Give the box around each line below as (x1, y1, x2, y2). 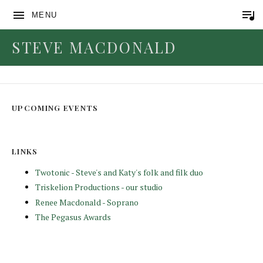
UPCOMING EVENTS (12, 103, 99, 113)
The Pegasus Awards (35, 211, 111, 222)
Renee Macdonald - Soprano (35, 196, 139, 208)
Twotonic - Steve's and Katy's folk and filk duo (35, 166, 203, 178)
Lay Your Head (11, 82, 113, 102)
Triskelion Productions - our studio (35, 181, 163, 193)
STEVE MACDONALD (12, 37, 177, 58)
